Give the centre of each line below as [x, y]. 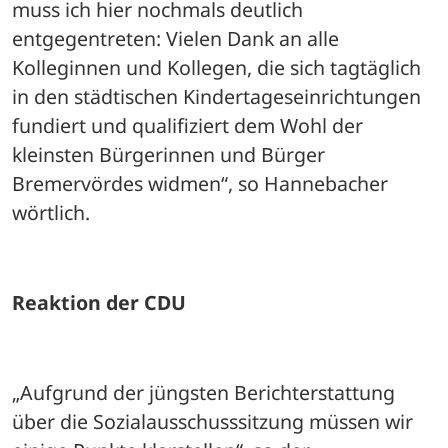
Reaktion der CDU [99, 302]
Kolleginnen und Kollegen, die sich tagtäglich [216, 67]
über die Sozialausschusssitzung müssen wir [212, 421]
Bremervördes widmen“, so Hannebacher [200, 183]
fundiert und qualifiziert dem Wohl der [187, 125]
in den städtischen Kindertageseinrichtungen [216, 96]
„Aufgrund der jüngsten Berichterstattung [203, 392]
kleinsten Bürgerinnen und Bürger [168, 154]
